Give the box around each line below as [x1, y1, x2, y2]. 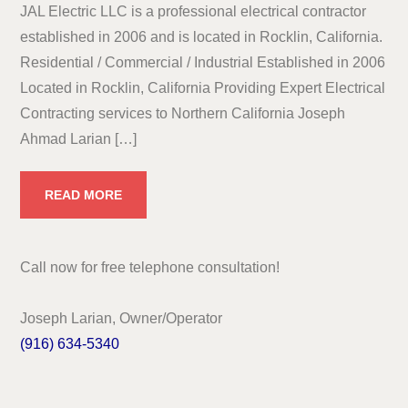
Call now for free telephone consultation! [20, 260, 280, 275]
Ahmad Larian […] [20, 131, 138, 147]
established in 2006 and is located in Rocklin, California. [20, 29, 383, 45]
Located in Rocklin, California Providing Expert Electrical [20, 80, 386, 96]
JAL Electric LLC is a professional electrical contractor [20, 4, 367, 19]
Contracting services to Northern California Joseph [20, 106, 346, 121]
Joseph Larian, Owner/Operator [20, 311, 223, 326]
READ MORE [45, 188, 123, 202]
